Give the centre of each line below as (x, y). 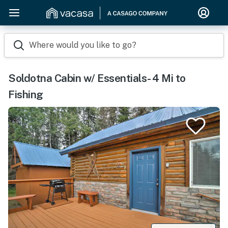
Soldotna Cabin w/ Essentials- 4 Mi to (97, 78)
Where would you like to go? (83, 45)
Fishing (26, 94)
